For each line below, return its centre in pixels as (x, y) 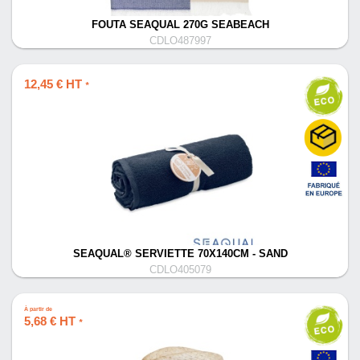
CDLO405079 (180, 270)
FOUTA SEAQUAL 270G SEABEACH (180, 25)
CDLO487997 (180, 41)
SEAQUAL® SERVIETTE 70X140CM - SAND (180, 254)
